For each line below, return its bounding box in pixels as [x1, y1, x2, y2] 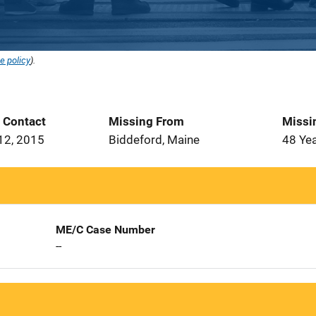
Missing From [109, 114, 184, 128]
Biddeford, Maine [109, 133, 200, 147]
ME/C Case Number [55, 223, 155, 236]
